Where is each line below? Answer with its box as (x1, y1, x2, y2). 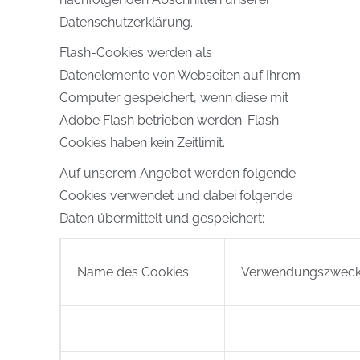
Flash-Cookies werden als (59, 45, 212, 60)
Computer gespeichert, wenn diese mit (59, 90, 288, 105)
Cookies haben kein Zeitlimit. (59, 135, 225, 150)
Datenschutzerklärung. (59, 14, 193, 30)
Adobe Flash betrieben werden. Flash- (59, 112, 284, 128)
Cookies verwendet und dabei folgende (59, 188, 292, 203)
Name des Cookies (77, 264, 189, 280)
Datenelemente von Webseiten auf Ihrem (59, 67, 301, 83)
